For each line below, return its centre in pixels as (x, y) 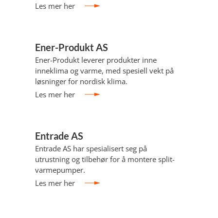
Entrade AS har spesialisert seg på (91, 148)
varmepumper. (60, 170)
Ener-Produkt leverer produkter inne (96, 60)
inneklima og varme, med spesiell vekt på (104, 71)
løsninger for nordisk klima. (81, 81)
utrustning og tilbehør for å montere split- (105, 159)
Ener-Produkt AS (72, 47)
